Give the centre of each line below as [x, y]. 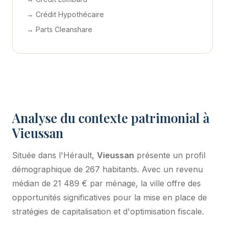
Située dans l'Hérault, [54, 155]
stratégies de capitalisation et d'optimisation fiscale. [108, 211]
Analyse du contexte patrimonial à [111, 117]
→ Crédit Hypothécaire [65, 14]
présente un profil [170, 155]
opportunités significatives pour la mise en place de [109, 197]
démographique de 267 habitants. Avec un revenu [107, 169]
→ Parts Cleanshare [60, 29]
